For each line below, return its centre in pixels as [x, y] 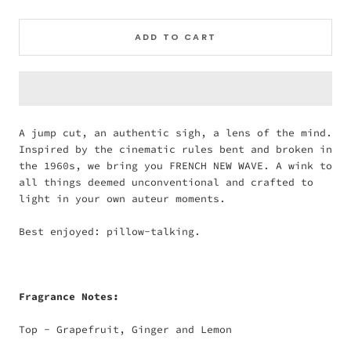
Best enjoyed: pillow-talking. [110, 231]
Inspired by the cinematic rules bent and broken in [175, 149]
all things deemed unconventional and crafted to [166, 182]
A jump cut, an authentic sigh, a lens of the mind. [175, 133]
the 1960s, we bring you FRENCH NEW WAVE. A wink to [175, 166]
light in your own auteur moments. [122, 199]
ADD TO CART [175, 37]
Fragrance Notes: [72, 297]
